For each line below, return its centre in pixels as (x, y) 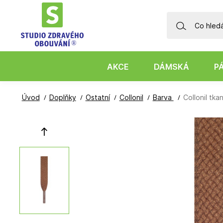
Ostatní (98, 97)
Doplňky (62, 97)
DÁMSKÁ (171, 67)
